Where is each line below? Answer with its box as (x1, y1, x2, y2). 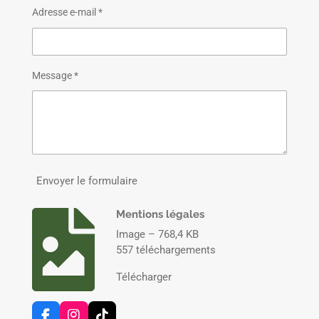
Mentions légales (116, 208, 205, 221)
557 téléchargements (116, 243, 216, 256)
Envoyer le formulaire (36, 174, 137, 188)
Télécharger (116, 270, 172, 283)
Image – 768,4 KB (116, 227, 199, 241)
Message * (31, 69, 78, 81)
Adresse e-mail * (31, 6, 103, 19)
